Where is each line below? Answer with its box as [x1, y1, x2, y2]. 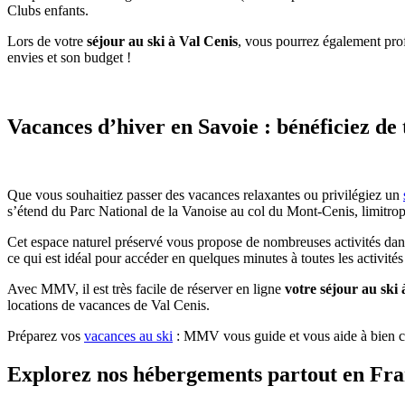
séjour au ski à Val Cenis [87, 33, 238, 49]
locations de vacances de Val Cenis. [7, 297, 210, 314]
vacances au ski [84, 328, 173, 344]
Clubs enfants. [7, 2, 89, 18]
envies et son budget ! [7, 49, 131, 65]
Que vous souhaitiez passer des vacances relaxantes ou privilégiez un [7, 187, 403, 203]
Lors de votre [7, 33, 87, 49]
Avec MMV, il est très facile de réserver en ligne [7, 281, 285, 297]
